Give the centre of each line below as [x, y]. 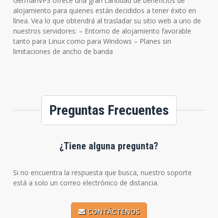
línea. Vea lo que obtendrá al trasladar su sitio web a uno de [107, 20]
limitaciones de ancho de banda [63, 51]
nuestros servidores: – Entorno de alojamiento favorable [102, 31]
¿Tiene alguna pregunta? [109, 146]
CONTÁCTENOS [113, 211]
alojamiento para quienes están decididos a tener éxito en [104, 10]
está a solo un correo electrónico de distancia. [86, 182]
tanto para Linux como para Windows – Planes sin [92, 41]
